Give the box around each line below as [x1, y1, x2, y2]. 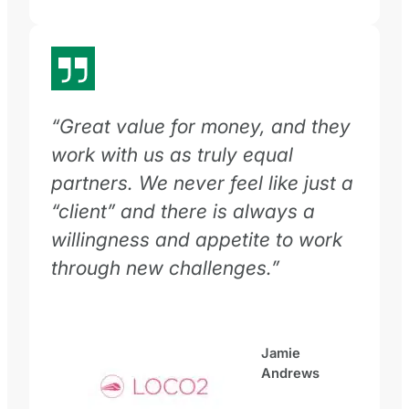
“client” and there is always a [51, 199, 315, 224]
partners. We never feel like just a [51, 171, 353, 195]
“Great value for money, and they [51, 114, 351, 139]
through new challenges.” [51, 256, 279, 280]
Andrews [261, 364, 320, 382]
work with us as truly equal [51, 142, 293, 167]
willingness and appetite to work [51, 227, 342, 252]
